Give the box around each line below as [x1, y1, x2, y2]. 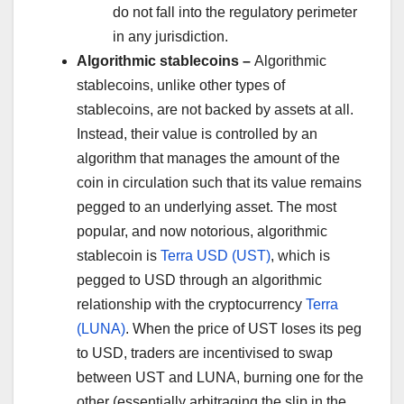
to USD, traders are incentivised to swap [77, 345, 333, 362]
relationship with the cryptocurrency [77, 297, 306, 313]
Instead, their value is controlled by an [77, 126, 317, 142]
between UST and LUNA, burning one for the [77, 370, 363, 386]
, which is [271, 248, 330, 264]
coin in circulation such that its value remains [77, 175, 362, 191]
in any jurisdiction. [113, 29, 228, 45]
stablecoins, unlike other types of [77, 78, 285, 94]
